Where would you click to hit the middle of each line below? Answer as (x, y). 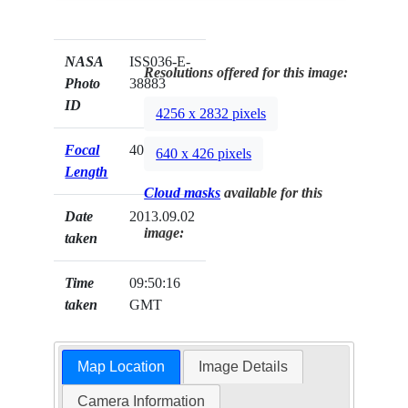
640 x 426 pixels (204, 154)
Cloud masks (183, 193)
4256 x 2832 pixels (211, 114)
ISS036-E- (160, 62)
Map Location (121, 367)
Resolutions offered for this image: (246, 73)
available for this (272, 193)
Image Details (244, 367)
